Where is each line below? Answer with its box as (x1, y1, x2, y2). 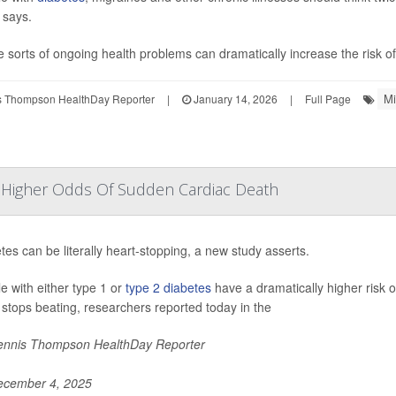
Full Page (304, 90, 351, 106)
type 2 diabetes (125, 278, 211, 296)
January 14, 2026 (190, 90, 278, 106)
